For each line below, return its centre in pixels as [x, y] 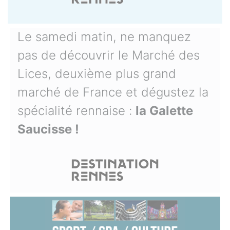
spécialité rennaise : [76, 111]
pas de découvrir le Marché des [109, 55]
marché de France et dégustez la [113, 92]
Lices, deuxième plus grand [97, 74]
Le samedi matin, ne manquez [104, 37]
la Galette [164, 111]
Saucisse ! [48, 129]
